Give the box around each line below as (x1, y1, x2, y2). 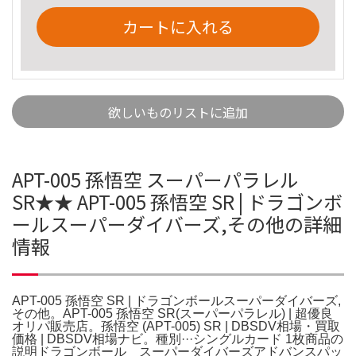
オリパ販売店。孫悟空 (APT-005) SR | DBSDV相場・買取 (12, 319, 340, 333)
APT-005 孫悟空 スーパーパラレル (12, 164, 299, 193)
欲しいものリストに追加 (108, 102, 248, 122)
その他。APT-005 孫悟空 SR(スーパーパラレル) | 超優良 (12, 306, 333, 320)
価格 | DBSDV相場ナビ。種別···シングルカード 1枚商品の (12, 331, 343, 346)
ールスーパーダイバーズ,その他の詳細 (12, 209, 342, 238)
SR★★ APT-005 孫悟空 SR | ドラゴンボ (12, 187, 342, 215)
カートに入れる (122, 14, 234, 38)
